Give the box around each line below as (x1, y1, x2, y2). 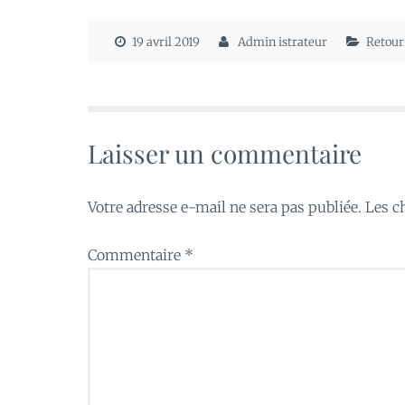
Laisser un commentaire (88, 137, 362, 171)
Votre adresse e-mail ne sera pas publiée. (88, 198, 362, 217)
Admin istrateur (237, 33, 327, 50)
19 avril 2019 (132, 33, 200, 50)
